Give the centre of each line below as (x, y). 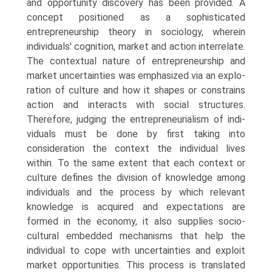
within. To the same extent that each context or (136, 163)
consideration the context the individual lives (136, 148)
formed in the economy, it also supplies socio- (136, 221)
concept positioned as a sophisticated (136, 17)
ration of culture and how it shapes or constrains (136, 90)
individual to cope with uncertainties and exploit (136, 250)
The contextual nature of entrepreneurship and (136, 61)
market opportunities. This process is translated (136, 265)
